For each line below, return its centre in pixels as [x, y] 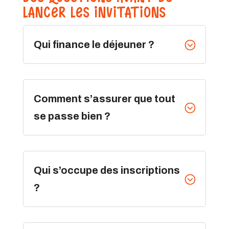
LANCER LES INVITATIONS [94, 13]
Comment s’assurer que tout [104, 99]
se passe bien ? [72, 116]
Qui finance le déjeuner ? [94, 45]
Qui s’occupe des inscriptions [107, 170]
